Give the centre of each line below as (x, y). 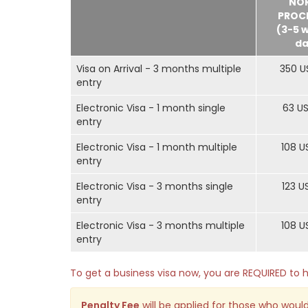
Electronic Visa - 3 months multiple (161, 225)
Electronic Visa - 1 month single (151, 108)
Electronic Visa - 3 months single (155, 186)
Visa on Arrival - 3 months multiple (159, 69)
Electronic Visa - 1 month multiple (157, 147)
